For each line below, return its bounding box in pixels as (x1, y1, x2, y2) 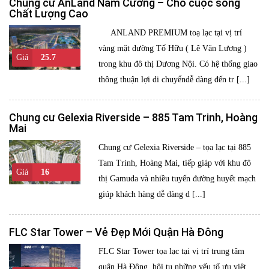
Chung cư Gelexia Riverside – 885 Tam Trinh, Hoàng (9, 111, 258, 124)
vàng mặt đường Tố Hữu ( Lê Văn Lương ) (98, 44, 247, 53)
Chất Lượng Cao (9, 7, 88, 20)
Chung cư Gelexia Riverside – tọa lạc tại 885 (98, 143, 252, 152)
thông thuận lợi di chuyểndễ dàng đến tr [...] (98, 75, 250, 84)
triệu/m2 (12, 185, 43, 195)
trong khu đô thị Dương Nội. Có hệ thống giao (98, 59, 258, 68)
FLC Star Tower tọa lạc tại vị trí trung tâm (98, 247, 245, 256)
